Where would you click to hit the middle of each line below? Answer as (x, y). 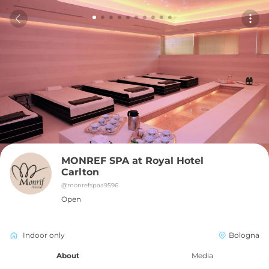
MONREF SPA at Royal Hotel (132, 161)
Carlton (80, 172)
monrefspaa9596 (93, 185)
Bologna (244, 235)
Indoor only (44, 235)
